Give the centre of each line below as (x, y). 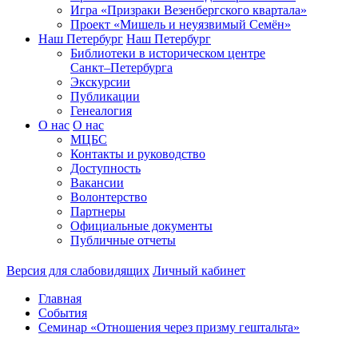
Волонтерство (109, 197)
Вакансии (97, 183)
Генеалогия (101, 111)
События (63, 313)
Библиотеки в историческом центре (168, 53)
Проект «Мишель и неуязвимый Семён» (181, 24)
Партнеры (98, 211)
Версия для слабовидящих (78, 270)
